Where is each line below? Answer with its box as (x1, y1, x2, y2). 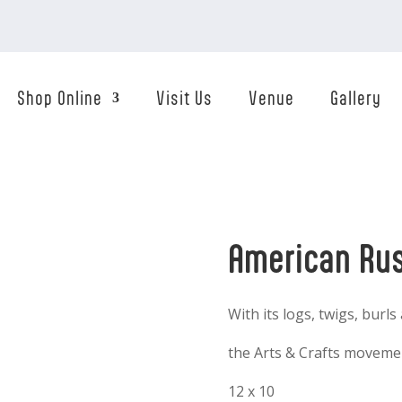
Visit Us (155, 87, 213, 109)
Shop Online (16, 87, 102, 109)
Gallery (329, 87, 381, 109)
